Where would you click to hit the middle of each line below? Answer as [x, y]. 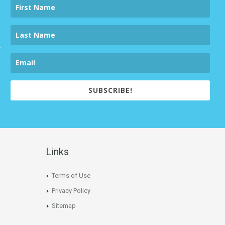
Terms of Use [71, 176]
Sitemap [64, 206]
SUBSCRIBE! [110, 90]
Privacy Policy [71, 191]
